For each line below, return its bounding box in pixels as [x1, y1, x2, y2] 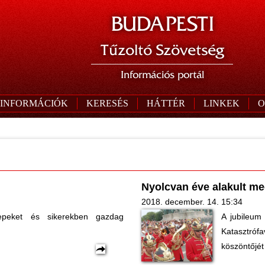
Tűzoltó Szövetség [100, 41, 224, 59]
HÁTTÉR [146, 98, 185, 108]
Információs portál [120, 69, 204, 80]
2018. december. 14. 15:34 [141, 197, 243, 206]
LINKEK [203, 98, 240, 108]
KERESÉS [86, 98, 128, 108]
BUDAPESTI [110, 12, 214, 36]
